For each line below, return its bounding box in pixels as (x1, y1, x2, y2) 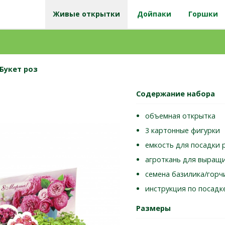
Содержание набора (136, 89, 215, 98)
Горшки (188, 9, 218, 19)
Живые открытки (53, 9, 120, 19)
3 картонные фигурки (145, 126, 220, 136)
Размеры (136, 203, 171, 213)
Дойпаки (137, 9, 171, 19)
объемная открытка (145, 111, 215, 121)
